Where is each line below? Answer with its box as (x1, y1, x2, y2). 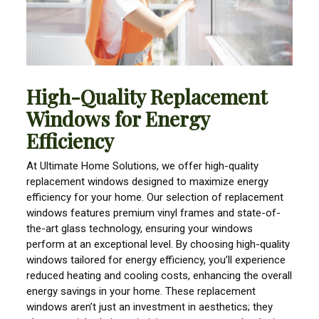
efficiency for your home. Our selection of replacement (26, 191, 284, 204)
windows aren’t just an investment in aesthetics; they (26, 300, 273, 314)
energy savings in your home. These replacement (26, 285, 256, 298)
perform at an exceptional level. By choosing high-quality (26, 238, 291, 251)
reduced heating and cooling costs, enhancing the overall (26, 269, 293, 283)
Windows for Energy (26, 105, 210, 132)
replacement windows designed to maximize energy (26, 175, 269, 189)
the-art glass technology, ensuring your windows (26, 222, 253, 236)
